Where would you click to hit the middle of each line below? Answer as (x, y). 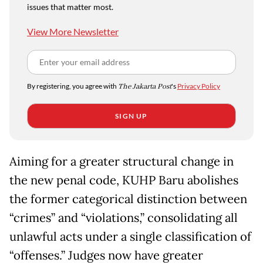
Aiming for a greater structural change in (122, 162)
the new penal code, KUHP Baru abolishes (124, 181)
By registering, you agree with (73, 86)
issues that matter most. (70, 7)
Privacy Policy (199, 86)
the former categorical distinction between (128, 199)
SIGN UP (131, 116)
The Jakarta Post (145, 87)
